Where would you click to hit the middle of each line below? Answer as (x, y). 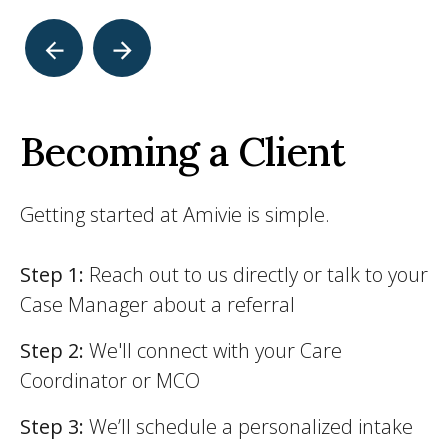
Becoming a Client (182, 151)
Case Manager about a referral (157, 304)
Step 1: (52, 274)
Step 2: (54, 350)
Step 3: (54, 426)
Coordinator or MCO (110, 380)
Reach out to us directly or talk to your (256, 274)
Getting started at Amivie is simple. (175, 214)
